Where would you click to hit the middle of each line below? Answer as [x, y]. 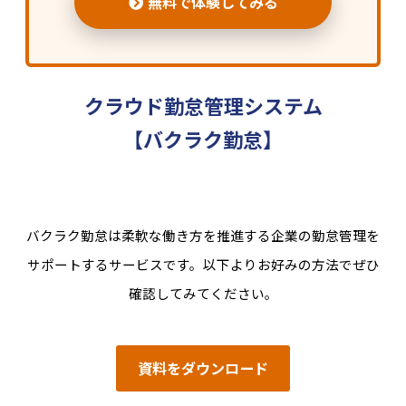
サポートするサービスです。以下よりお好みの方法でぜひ [203, 265]
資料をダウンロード [203, 367]
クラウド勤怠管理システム [203, 106]
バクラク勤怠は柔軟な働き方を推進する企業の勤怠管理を [203, 236]
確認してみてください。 [203, 294]
